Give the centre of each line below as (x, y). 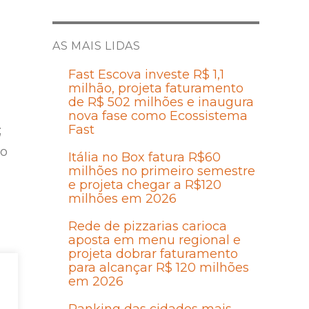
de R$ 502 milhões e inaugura (161, 102)
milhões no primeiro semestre (161, 171)
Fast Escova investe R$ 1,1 (146, 75)
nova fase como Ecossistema (158, 116)
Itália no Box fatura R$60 (144, 158)
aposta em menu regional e (154, 240)
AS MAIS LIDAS (97, 46)
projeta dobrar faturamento (153, 254)
